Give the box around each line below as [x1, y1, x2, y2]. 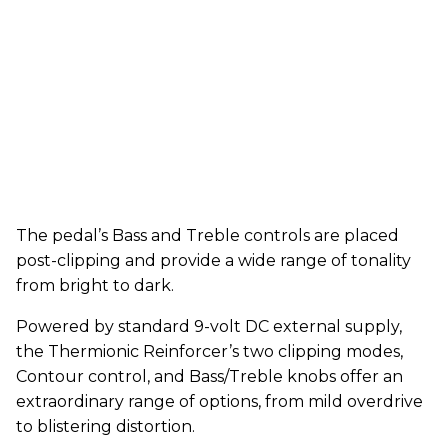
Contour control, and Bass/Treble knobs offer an [16, 366, 403, 386]
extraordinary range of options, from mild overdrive [16, 391, 423, 411]
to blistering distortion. [16, 416, 195, 436]
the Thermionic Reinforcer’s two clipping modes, [16, 341, 403, 361]
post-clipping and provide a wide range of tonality [16, 250, 411, 270]
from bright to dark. [16, 275, 174, 295]
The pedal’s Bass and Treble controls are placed [16, 225, 399, 245]
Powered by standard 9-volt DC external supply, [16, 316, 402, 336]
